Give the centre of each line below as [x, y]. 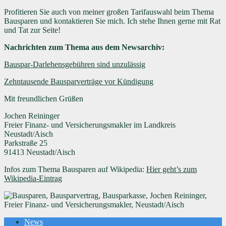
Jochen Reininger [32, 116]
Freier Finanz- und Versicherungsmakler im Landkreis [90, 125]
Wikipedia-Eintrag [33, 178]
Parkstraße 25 [26, 143]
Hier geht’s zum [172, 169]
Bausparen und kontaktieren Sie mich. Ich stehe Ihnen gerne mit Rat [112, 21]
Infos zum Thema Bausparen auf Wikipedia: [75, 169]
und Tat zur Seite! [32, 30]
